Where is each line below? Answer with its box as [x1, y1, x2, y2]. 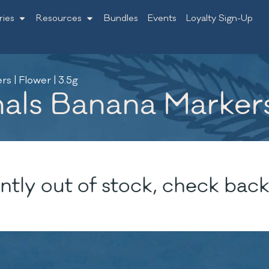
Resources [36, 13, 82, 24]
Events [147, 13, 177, 24]
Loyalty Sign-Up [186, 13, 253, 24]
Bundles [103, 13, 138, 24]
